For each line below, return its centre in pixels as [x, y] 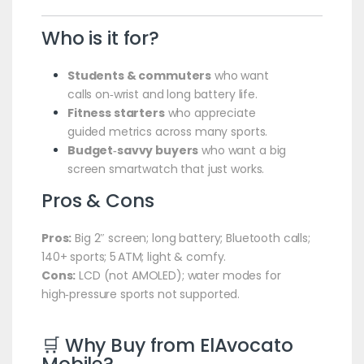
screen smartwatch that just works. [166, 169]
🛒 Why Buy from [120, 345]
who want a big [243, 150]
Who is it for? [100, 38]
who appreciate [210, 113]
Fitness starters [116, 113]
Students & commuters [139, 75]
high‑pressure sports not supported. [141, 294]
